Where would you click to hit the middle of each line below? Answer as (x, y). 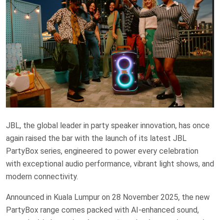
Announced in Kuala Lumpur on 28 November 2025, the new (108, 197)
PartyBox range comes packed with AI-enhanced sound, (102, 210)
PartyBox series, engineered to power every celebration (102, 151)
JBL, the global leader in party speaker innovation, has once (108, 125)
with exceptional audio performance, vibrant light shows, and (110, 164)
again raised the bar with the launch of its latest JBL (96, 138)
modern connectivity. (42, 176)
